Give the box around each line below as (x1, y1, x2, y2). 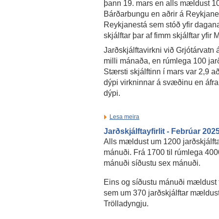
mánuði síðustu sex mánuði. (104, 158, 200, 168)
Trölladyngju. (104, 199, 149, 208)
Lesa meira (109, 113, 139, 121)
